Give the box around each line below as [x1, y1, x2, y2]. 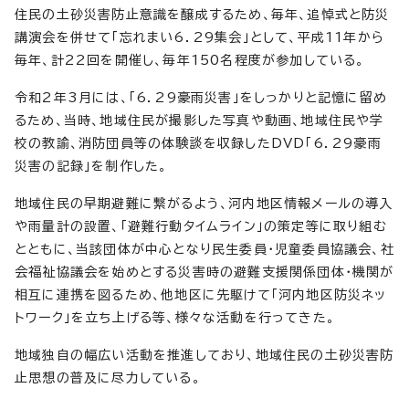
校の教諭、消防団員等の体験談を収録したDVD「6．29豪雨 [15, 136, 382, 150]
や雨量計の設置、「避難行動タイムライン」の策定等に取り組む [15, 219, 387, 233]
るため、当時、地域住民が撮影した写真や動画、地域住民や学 [15, 113, 384, 127]
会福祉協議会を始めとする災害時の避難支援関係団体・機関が [15, 265, 394, 278]
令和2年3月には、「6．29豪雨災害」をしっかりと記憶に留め [15, 90, 388, 104]
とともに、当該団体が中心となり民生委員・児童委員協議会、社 [15, 242, 394, 256]
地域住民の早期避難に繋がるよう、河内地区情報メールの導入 [15, 196, 393, 210]
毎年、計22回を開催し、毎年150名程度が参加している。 [15, 53, 365, 67]
